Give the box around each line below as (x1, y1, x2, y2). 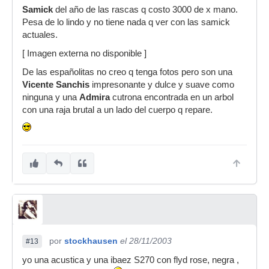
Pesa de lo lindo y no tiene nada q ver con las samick (22, 17, 230, 27)
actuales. (22, 30, 58, 40)
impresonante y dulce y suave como (92, 80, 234, 89)
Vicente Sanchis (22, 80, 92, 89)
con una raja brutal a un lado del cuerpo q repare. (22, 105, 213, 115)
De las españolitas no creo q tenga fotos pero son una (22, 67, 232, 77)
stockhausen (64, 236, 118, 246)
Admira (79, 92, 110, 102)
